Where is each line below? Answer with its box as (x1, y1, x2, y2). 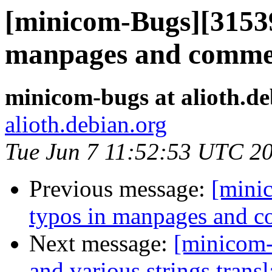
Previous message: (29, 175, 211, 202)
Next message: (29, 230, 174, 257)
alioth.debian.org (5, 111, 167, 138)
